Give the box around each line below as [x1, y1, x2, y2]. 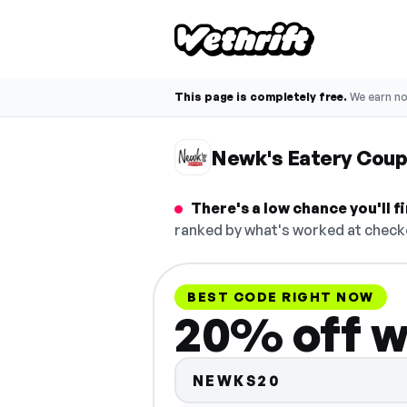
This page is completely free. [174, 90, 347, 104]
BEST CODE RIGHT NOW [187, 289, 374, 304]
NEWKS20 [192, 371, 281, 390]
